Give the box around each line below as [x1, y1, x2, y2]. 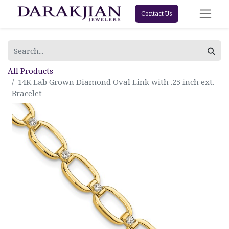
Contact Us [141, 9, 172, 18]
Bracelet [12, 87, 42, 98]
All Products [8, 65, 53, 76]
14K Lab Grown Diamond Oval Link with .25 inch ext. [18, 76, 214, 87]
